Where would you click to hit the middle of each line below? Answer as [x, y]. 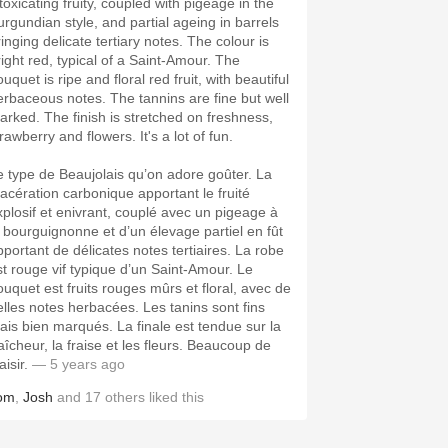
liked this [174, 397]
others [125, 397]
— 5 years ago [78, 364]
